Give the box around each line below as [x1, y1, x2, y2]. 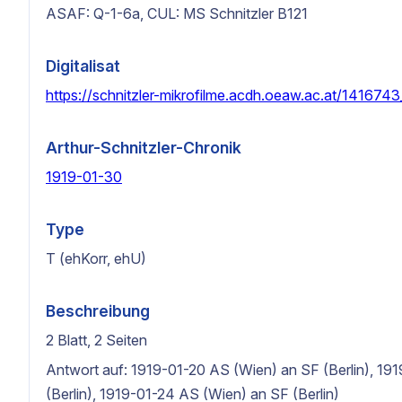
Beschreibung [46, 301, 150, 320]
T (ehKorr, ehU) [46, 249, 146, 267]
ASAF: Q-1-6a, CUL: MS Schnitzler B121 [46, 4, 308, 22]
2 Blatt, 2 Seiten [46, 330, 147, 349]
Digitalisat [46, 56, 120, 75]
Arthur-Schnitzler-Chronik [46, 137, 241, 157]
